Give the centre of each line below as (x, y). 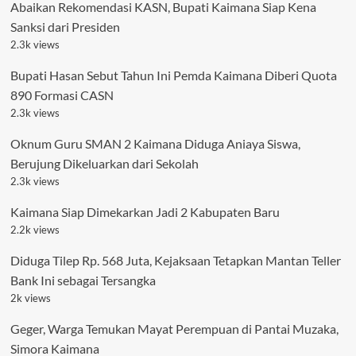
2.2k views (35, 230)
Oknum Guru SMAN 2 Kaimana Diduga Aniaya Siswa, (155, 144)
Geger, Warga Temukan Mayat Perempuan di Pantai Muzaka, (174, 329)
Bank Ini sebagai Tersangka (83, 281)
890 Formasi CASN (62, 95)
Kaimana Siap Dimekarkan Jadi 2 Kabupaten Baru (145, 212)
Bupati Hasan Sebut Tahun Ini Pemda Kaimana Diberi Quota (173, 75)
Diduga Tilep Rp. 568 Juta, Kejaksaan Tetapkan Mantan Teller (175, 261)
